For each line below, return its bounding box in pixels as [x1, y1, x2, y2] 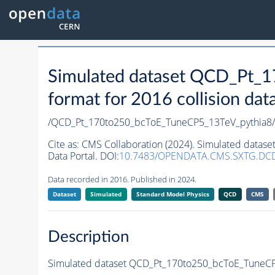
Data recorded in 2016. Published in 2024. [47, 174, 196, 185]
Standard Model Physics [136, 190, 209, 199]
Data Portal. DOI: [47, 149, 119, 163]
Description [47, 228, 130, 245]
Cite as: [47, 137, 82, 152]
